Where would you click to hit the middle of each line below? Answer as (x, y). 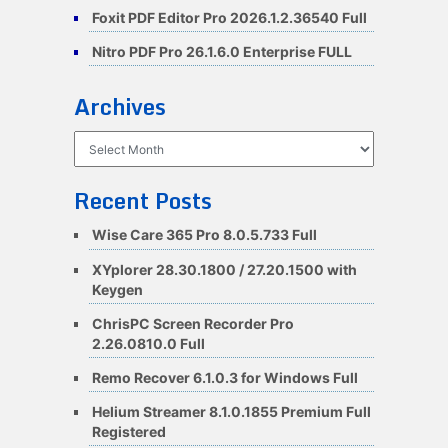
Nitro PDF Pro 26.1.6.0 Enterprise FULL (221, 52)
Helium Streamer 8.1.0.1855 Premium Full (231, 412)
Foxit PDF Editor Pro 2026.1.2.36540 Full (229, 18)
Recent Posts (142, 201)
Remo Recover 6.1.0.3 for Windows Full (224, 378)
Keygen (117, 289)
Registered (128, 432)
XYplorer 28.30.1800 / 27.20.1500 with (224, 269)
